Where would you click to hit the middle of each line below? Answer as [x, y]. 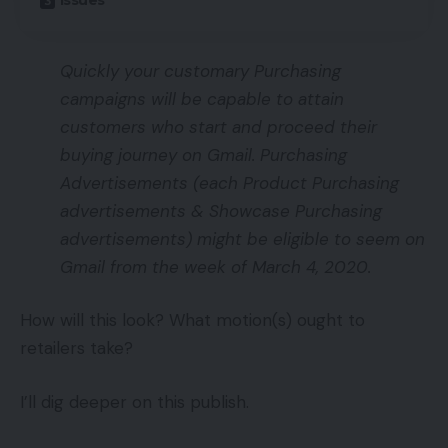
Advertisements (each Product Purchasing [229, 182]
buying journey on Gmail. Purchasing [203, 154]
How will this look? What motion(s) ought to [192, 320]
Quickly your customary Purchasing [200, 70]
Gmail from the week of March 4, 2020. [215, 266]
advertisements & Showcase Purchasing [221, 210]
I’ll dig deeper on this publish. [134, 401]
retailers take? [76, 348]
